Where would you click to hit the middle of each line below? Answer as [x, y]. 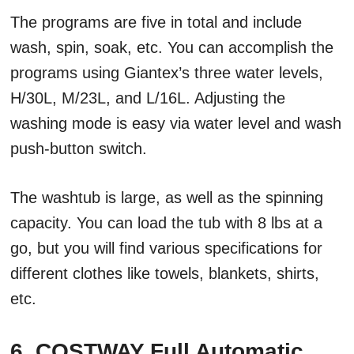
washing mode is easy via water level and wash [176, 124]
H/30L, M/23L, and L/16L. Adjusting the [148, 98]
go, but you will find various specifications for [166, 249]
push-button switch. [81, 149]
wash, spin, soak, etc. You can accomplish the [172, 48]
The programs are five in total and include [156, 23]
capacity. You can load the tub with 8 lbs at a [166, 223]
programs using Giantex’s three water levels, [167, 73]
